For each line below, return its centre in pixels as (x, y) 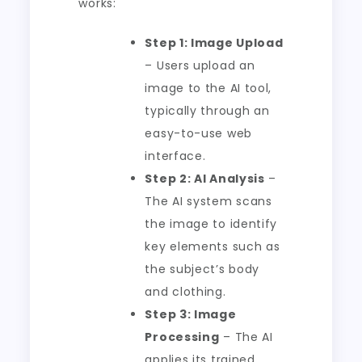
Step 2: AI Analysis (205, 179)
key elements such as (213, 246)
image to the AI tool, (208, 88)
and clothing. (185, 292)
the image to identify (211, 224)
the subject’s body (202, 269)
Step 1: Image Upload (214, 43)
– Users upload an (200, 65)
